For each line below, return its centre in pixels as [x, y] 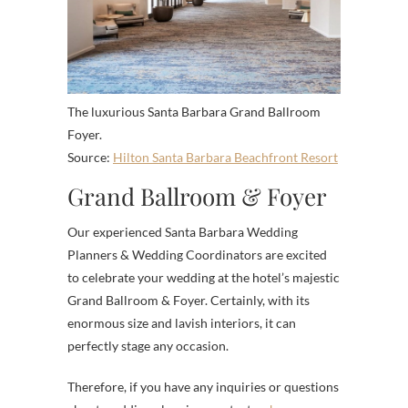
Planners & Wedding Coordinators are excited [197, 254]
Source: [90, 157]
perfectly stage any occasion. [148, 345]
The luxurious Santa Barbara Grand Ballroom [194, 111]
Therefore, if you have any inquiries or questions [203, 386]
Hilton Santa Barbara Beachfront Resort [225, 157]
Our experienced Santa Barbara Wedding [183, 231]
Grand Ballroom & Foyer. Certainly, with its [189, 300]
